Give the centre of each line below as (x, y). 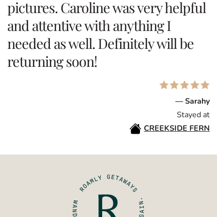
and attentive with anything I (89, 25)
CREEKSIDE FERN (177, 128)
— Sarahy (193, 101)
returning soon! (52, 61)
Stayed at (193, 115)
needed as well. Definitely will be (101, 43)
